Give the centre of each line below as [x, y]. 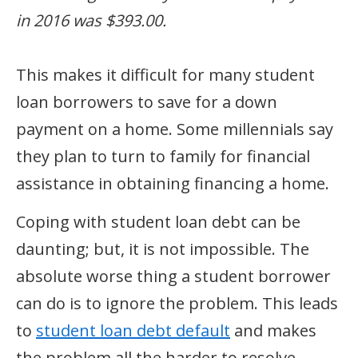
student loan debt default [133, 330]
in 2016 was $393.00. [91, 20]
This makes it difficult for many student [165, 74]
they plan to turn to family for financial [163, 156]
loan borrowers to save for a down [147, 101]
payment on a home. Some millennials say [175, 129]
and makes [273, 330]
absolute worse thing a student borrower [173, 276]
